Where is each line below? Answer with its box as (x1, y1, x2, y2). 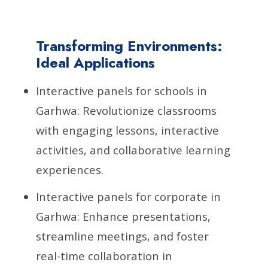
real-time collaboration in (36, 248, 172, 263)
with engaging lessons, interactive (36, 122, 219, 138)
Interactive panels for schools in (36, 83, 207, 98)
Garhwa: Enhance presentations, (36, 208, 211, 224)
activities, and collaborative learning (36, 142, 230, 157)
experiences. (36, 162, 103, 177)
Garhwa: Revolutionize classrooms (36, 102, 217, 118)
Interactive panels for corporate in (36, 188, 221, 204)
